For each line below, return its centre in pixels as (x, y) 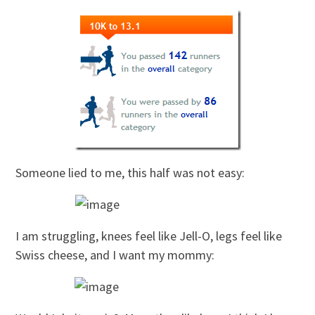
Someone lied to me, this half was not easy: (130, 172)
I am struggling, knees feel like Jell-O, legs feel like (149, 236)
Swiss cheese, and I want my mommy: (115, 255)
